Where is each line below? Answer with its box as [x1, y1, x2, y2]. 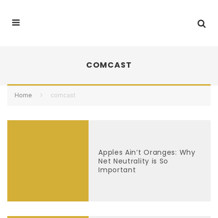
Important [98, 164, 136, 175]
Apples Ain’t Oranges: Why [98, 147, 196, 157]
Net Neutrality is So [98, 156, 169, 166]
